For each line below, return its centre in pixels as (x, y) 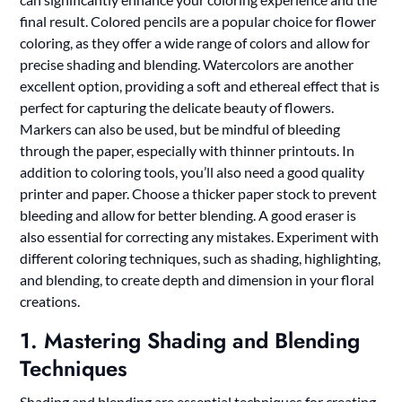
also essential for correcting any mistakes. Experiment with (200, 236)
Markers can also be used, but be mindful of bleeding (180, 128)
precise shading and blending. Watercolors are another (187, 64)
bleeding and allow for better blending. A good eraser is (188, 214)
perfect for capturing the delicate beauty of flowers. (177, 107)
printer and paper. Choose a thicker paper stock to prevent (199, 193)
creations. (50, 301)
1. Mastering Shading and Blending (190, 340)
